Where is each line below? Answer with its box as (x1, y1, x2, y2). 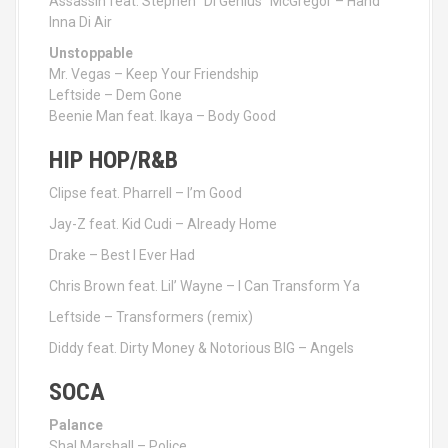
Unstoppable (49, 45, 133, 61)
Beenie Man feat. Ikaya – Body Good (49, 108, 276, 124)
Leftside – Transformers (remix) (49, 309, 253, 325)
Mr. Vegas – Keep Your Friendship (49, 66, 259, 82)
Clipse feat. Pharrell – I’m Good (49, 185, 242, 201)
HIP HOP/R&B (49, 146, 178, 174)
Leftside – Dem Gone (49, 87, 182, 103)
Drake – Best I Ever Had (49, 247, 195, 263)
